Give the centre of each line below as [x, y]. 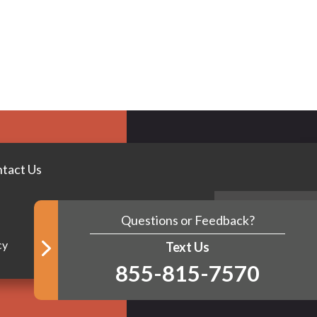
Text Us [188, 247]
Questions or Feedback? [188, 220]
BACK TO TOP [266, 221]
